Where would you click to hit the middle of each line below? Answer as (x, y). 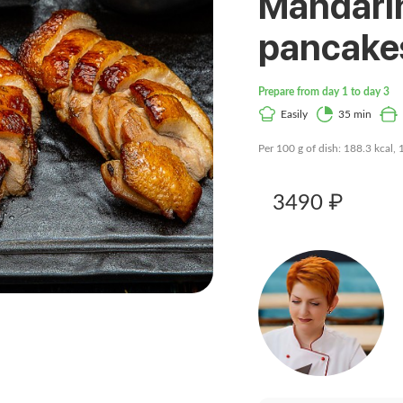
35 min (355, 114)
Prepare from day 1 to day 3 (324, 92)
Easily (294, 114)
